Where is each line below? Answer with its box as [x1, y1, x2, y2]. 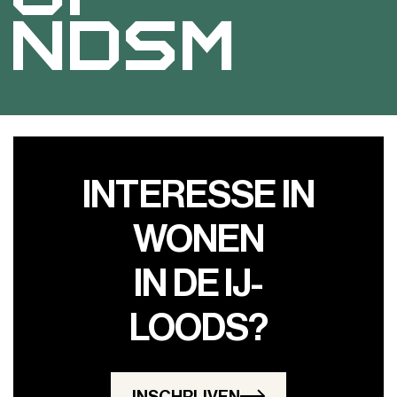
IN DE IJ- [134, 264, 263, 303]
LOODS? [128, 308, 269, 347]
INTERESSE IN [82, 175, 315, 214]
